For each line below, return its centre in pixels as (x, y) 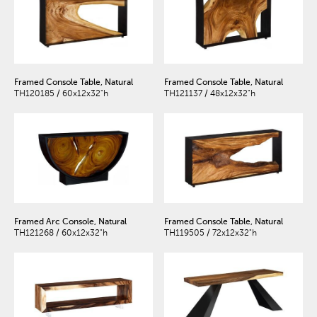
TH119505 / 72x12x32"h (210, 232)
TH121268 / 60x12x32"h (61, 232)
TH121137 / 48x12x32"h (209, 94)
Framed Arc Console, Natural (70, 221)
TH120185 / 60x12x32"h (61, 94)
